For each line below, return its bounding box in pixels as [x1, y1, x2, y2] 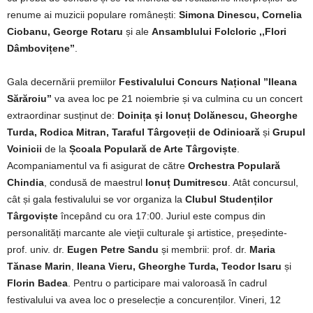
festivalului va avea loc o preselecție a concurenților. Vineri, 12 [7, 293, 281, 305]
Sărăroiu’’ [7, 92, 52, 104]
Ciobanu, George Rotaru [7, 25, 123, 37]
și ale [123, 25, 152, 37]
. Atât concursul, [228, 176, 298, 188]
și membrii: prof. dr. [159, 243, 249, 255]
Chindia [7, 176, 44, 188]
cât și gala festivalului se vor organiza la [7, 193, 185, 205]
